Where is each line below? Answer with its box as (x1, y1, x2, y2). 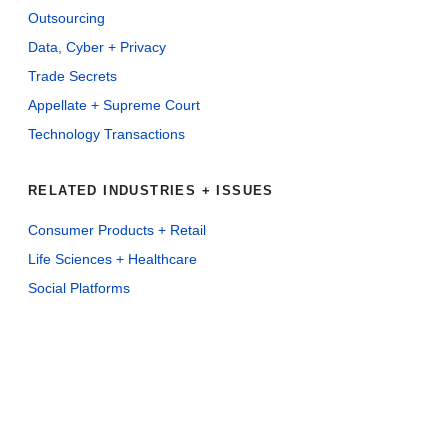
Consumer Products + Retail (28, 222, 206, 239)
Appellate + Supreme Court (28, 97, 200, 114)
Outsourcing (28, 10, 105, 27)
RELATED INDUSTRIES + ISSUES (28, 183, 274, 199)
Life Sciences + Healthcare (28, 251, 197, 268)
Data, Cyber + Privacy (28, 39, 166, 56)
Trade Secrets (28, 68, 117, 85)
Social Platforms (28, 280, 130, 297)
